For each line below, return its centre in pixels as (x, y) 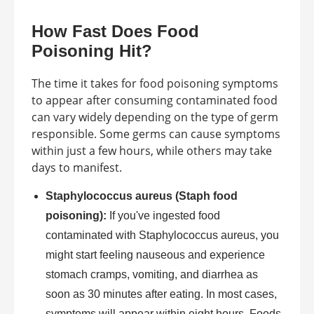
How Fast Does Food (115, 32)
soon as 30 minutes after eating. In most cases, (161, 294)
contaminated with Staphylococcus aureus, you (162, 235)
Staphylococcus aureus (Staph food (142, 196)
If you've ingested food (163, 216)
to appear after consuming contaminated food (155, 101)
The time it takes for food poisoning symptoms (155, 84)
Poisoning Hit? (92, 51)
